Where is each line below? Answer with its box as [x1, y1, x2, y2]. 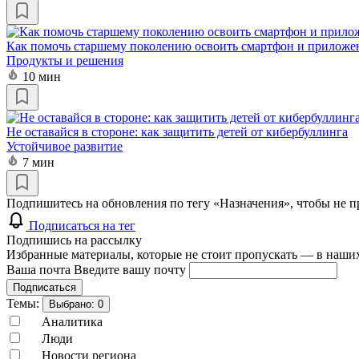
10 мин [22, 69, 61, 83]
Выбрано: [49, 297, 98, 310]
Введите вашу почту [74, 262, 189, 276]
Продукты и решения [6, 53, 123, 67]
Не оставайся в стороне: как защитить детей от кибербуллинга [6, 124, 348, 139]
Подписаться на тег [29, 218, 135, 232]
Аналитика [42, 314, 103, 329]
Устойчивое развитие [6, 139, 123, 153]
